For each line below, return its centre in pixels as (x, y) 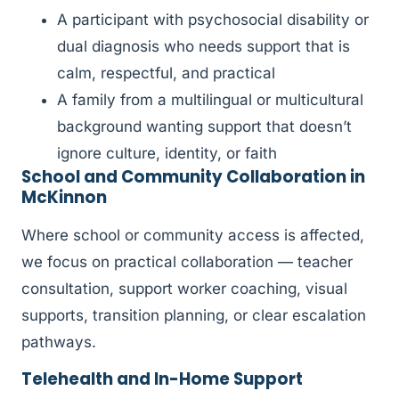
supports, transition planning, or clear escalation (194, 316)
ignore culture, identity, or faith (167, 154)
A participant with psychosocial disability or (213, 20)
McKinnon (64, 198)
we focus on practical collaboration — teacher (187, 262)
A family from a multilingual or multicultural (210, 100)
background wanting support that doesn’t (204, 127)
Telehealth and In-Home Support (162, 379)
